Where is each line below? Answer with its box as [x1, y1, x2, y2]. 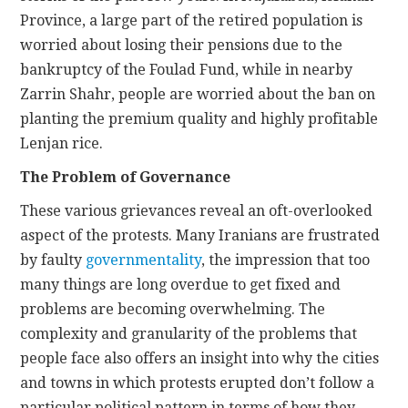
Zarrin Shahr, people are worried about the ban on [20, 86, 376, 104]
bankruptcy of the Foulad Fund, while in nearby [20, 61, 353, 79]
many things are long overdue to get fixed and [20, 276, 342, 294]
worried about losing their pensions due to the [20, 36, 343, 55]
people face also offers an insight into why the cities [20, 350, 380, 368]
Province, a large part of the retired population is [20, 12, 363, 30]
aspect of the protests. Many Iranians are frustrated [20, 227, 381, 245]
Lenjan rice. [20, 135, 104, 153]
